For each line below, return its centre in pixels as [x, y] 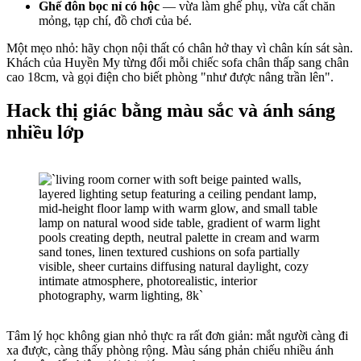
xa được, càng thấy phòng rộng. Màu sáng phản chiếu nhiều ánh [170, 351]
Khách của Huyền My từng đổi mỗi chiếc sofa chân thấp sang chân [178, 62]
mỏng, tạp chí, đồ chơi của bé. [115, 20]
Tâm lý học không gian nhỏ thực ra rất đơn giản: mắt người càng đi [177, 336]
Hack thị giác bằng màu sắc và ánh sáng [171, 111]
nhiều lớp [45, 133]
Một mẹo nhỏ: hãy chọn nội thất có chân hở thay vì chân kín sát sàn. [180, 48]
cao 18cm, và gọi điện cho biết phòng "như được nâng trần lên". [170, 77]
